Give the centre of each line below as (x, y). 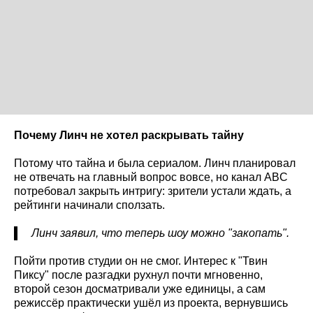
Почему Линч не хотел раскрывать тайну (129, 136)
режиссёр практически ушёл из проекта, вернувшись (151, 303)
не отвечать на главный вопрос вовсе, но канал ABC (151, 177)
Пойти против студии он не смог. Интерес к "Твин (141, 261)
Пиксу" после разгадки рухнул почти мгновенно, (138, 275)
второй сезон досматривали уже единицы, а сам (140, 289)
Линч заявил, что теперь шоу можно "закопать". (160, 233)
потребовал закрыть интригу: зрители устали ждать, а (153, 191)
